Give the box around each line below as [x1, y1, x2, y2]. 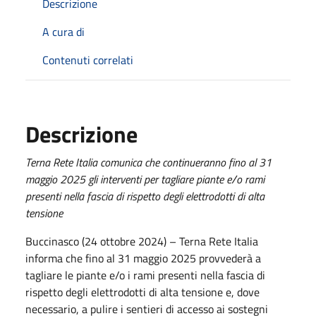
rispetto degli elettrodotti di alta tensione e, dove [25, 283, 260, 300]
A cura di [42, 23, 85, 40]
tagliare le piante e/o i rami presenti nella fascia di [25, 266, 265, 284]
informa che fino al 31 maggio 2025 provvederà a [25, 249, 261, 267]
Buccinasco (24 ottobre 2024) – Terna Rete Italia [25, 232, 258, 250]
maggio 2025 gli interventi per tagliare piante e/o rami [25, 170, 265, 188]
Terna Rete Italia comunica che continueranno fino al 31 [25, 153, 272, 171]
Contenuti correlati [42, 51, 133, 68]
